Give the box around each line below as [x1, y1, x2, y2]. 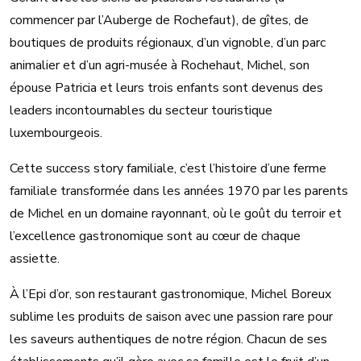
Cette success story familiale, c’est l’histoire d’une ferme [10, 159, 326, 177]
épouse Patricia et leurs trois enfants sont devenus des [10, 78, 323, 97]
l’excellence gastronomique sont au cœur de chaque [10, 226, 301, 245]
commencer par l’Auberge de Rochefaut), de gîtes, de [10, 10, 309, 29]
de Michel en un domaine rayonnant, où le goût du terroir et [10, 204, 342, 222]
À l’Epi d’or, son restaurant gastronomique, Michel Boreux [10, 284, 331, 303]
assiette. [10, 249, 60, 268]
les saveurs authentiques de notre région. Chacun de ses [10, 330, 327, 348]
